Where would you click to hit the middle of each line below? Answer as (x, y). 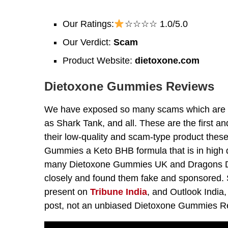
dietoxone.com (167, 60)
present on (67, 192)
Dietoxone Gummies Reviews (129, 86)
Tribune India (119, 192)
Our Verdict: (88, 42)
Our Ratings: (88, 24)
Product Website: (99, 60)
